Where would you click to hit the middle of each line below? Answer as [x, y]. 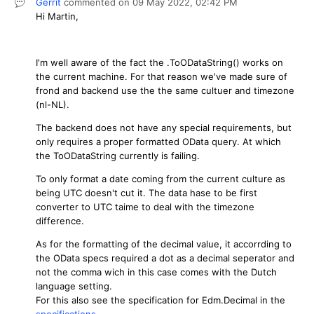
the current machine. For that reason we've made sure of [162, 76]
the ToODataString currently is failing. [118, 155]
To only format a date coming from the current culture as [161, 178]
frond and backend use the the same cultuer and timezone [165, 90]
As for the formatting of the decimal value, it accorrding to [164, 244]
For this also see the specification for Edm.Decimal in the [161, 300]
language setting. [74, 286]
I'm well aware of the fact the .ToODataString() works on [159, 62]
